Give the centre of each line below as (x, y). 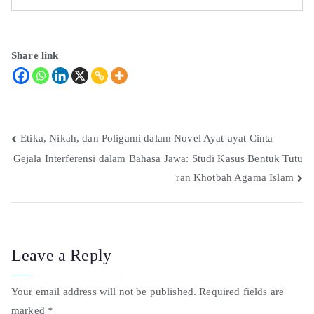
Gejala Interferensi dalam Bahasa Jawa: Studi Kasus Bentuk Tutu (158, 158)
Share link (35, 55)
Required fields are (242, 292)
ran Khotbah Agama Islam (235, 178)
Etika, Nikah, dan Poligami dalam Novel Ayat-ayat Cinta (147, 138)
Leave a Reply (61, 255)
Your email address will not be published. (104, 292)
